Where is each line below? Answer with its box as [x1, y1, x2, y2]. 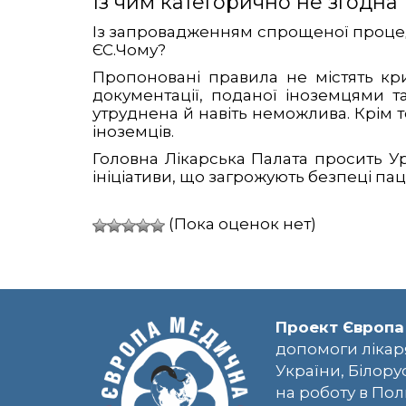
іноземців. [92, 122, 174, 141]
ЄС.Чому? [92, 41, 166, 60]
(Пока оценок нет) [165, 215, 316, 234]
